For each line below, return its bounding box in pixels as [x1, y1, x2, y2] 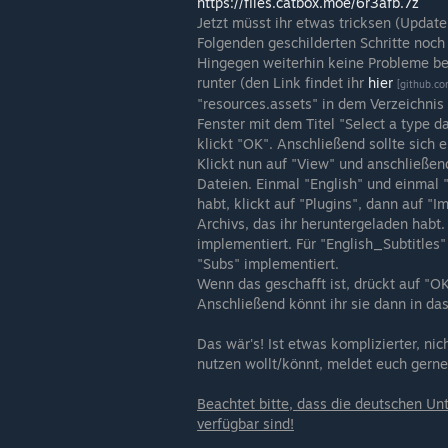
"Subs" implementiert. [197, 255, 339, 273]
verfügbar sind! [197, 415, 294, 433]
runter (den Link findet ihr [197, 74, 368, 92]
